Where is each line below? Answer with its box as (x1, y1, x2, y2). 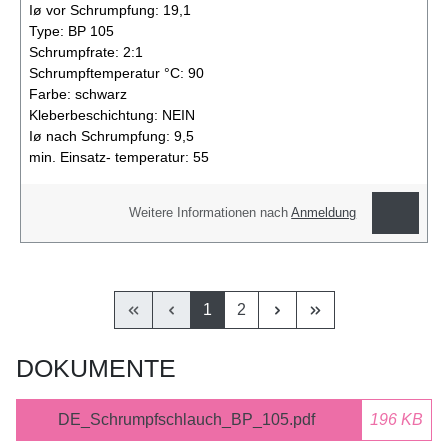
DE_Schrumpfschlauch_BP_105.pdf (57, 410, 315, 428)
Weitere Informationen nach (129, 205, 292, 220)
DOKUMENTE (16, 353, 176, 382)
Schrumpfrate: (29, 44, 123, 61)
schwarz (75, 86, 127, 103)
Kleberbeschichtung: (29, 107, 162, 124)
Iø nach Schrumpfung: (29, 128, 174, 145)
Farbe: (29, 86, 75, 103)
